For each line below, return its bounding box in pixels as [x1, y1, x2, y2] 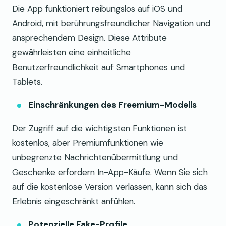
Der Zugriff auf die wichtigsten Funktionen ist [12, 122, 187, 134]
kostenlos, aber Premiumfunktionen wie [12, 137, 163, 148]
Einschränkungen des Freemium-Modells [28, 99, 197, 110]
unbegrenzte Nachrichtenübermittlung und [12, 151, 178, 163]
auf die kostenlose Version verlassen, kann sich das [12, 181, 207, 192]
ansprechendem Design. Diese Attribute [12, 32, 167, 43]
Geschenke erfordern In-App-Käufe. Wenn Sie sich [12, 166, 208, 178]
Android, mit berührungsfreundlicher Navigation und [12, 17, 210, 29]
